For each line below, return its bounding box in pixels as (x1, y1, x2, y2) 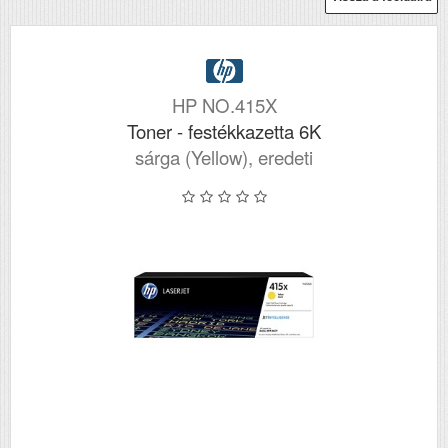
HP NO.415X (171, 92, 277, 119)
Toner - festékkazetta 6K (127, 118, 321, 145)
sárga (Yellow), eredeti (135, 144, 313, 171)
